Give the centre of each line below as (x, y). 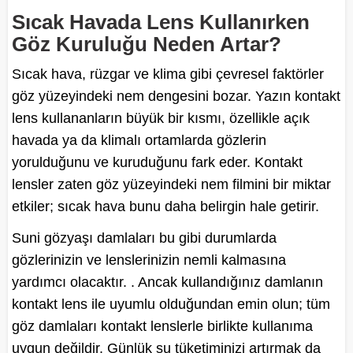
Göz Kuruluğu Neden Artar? (147, 44)
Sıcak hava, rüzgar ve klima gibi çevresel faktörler (168, 74)
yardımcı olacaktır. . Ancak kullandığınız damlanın (167, 282)
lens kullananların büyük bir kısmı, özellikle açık (161, 118)
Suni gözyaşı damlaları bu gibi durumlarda (144, 238)
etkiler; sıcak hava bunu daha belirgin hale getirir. (165, 206)
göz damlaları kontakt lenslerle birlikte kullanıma (162, 326)
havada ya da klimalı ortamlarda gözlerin (139, 140)
